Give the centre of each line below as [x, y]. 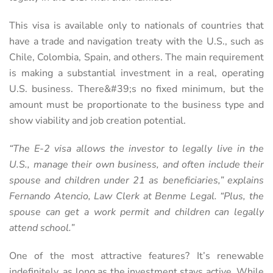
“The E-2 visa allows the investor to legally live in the [136, 148]
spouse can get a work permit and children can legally [136, 212]
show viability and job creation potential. [97, 120]
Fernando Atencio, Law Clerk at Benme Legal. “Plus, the [136, 196]
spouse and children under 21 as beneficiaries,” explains [136, 180]
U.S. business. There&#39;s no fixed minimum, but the [136, 89]
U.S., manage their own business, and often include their [136, 164]
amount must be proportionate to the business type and [136, 105]
